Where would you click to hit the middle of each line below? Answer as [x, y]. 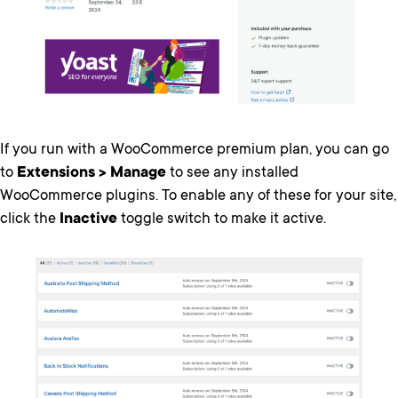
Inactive [88, 220]
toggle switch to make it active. [225, 220]
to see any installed [232, 174]
